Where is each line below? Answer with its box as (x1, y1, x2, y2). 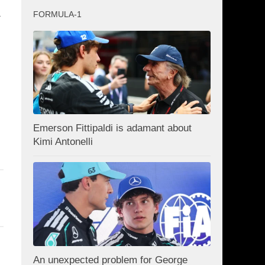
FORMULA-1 (33, 9, 82, 19)
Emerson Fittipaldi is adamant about (33, 122, 192, 134)
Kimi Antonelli (33, 136, 93, 148)
